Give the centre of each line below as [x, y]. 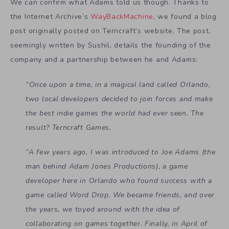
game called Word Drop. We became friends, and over [120, 195]
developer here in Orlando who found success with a [119, 181]
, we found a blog [185, 16]
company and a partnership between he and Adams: [104, 59]
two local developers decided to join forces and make [119, 99]
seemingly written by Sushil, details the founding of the [111, 45]
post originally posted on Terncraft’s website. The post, [111, 31]
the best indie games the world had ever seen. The [115, 113]
